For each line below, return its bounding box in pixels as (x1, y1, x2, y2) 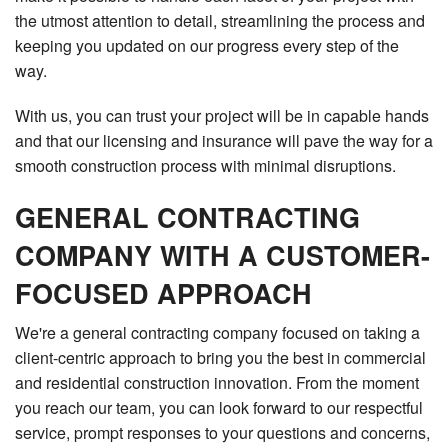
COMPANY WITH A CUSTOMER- (15, 236, 430, 275)
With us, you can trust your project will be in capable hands (15, 104, 429, 128)
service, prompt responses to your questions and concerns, (15, 421, 430, 445)
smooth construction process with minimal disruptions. (15, 154, 396, 178)
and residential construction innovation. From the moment (15, 371, 419, 395)
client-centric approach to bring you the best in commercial (15, 346, 426, 370)
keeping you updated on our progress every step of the (15, 34, 399, 58)
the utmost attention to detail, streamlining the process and (15, 9, 425, 33)
